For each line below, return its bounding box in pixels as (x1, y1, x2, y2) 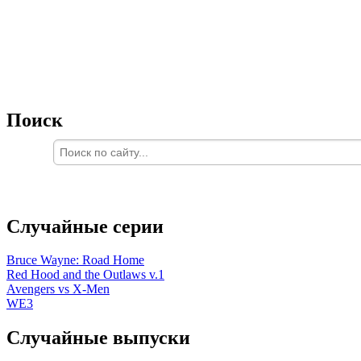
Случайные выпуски (6, 327, 190, 349)
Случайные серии (6, 215, 164, 237)
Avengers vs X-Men (6, 282, 110, 297)
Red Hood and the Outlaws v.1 (6, 268, 164, 282)
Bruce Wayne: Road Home (6, 253, 144, 268)
